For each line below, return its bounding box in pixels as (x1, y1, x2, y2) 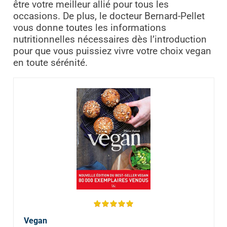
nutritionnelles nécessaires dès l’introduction (13, 34, 207, 46)
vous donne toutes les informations (13, 22, 166, 34)
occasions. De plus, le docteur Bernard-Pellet (13, 11, 205, 22)
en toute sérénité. (13, 57, 88, 69)
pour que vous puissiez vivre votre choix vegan (13, 46, 211, 57)
